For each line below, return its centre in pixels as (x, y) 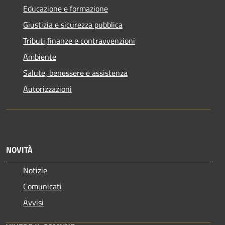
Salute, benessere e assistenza (75, 73)
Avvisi (33, 202)
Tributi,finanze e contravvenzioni (79, 40)
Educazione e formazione (66, 8)
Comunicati (42, 186)
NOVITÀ (19, 149)
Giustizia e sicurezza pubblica (73, 24)
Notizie (35, 170)
